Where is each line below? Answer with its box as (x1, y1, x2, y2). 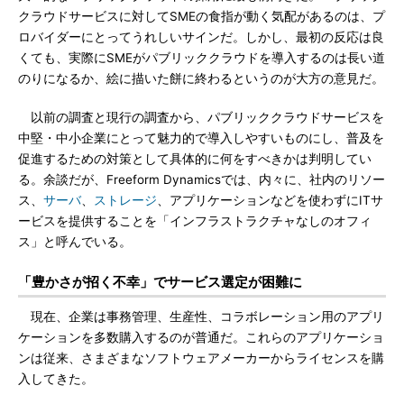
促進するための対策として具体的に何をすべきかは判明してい (18, 151, 372, 166)
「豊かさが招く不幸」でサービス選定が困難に (18, 273, 302, 290)
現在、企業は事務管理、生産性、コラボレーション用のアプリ (18, 309, 384, 324)
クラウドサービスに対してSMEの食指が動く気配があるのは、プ (18, 9, 385, 23)
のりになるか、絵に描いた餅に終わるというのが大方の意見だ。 (18, 71, 384, 86)
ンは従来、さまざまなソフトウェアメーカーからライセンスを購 (18, 351, 384, 365)
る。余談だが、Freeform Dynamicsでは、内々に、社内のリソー (18, 172, 385, 187)
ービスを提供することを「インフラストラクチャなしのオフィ (18, 214, 372, 228)
